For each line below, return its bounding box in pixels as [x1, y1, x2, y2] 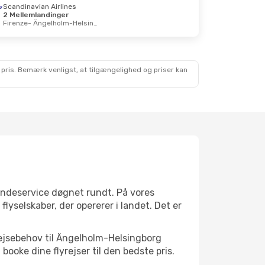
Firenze [3, 19, 28, 27]
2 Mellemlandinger [3, 11, 69, 19]
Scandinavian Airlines [3, 2, 77, 11]
